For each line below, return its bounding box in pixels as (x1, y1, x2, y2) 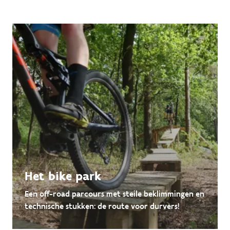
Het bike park (25, 168, 101, 184)
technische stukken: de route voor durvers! (25, 201, 179, 212)
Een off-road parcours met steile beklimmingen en (25, 189, 204, 199)
